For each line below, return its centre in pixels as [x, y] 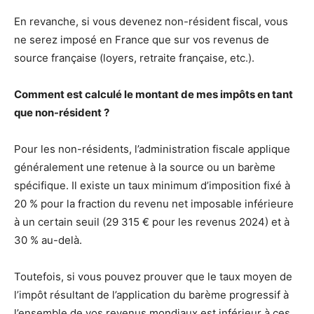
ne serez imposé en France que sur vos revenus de [142, 40]
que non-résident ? [62, 112]
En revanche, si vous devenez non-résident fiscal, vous [151, 21]
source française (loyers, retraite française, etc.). [134, 58]
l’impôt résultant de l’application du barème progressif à [151, 295]
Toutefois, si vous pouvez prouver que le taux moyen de [153, 277]
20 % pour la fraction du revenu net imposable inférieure [154, 204]
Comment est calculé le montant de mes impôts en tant [153, 94]
